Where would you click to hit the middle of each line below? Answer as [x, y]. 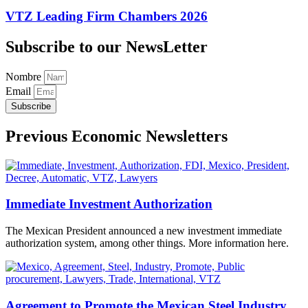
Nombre [25, 76]
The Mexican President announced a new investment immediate [144, 230]
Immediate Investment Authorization [109, 204]
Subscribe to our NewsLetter [107, 46]
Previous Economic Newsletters [117, 136]
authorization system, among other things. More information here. [147, 243]
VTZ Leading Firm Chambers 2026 [107, 16]
